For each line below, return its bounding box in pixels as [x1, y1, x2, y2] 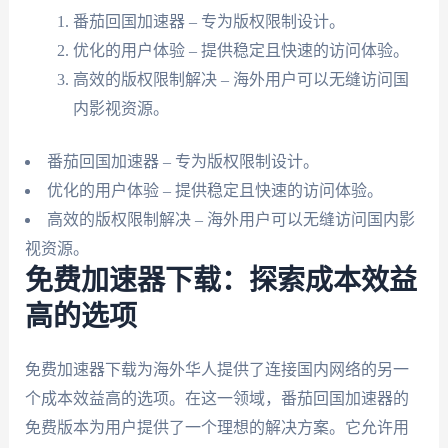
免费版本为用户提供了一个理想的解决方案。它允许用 [24, 418, 409, 436]
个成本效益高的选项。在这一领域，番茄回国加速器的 [24, 389, 409, 407]
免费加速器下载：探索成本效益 [24, 266, 417, 295]
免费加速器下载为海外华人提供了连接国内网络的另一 [24, 360, 409, 378]
